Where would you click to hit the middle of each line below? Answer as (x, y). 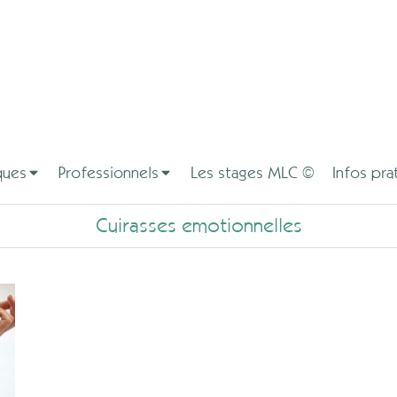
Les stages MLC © (253, 173)
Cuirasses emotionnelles (198, 226)
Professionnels (109, 173)
